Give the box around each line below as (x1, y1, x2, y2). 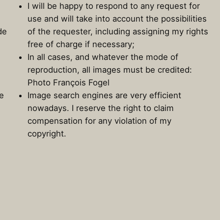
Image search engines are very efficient (27, 90, 181, 100)
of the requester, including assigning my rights (27, 26, 208, 36)
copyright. (27, 128, 66, 138)
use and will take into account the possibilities (27, 13, 207, 24)
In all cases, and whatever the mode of (27, 52, 178, 62)
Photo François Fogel (27, 77, 110, 87)
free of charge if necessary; (27, 39, 135, 49)
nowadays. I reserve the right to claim (27, 103, 174, 113)
